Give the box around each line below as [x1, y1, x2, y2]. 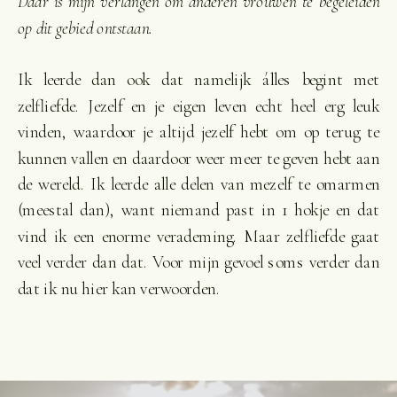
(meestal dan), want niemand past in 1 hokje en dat [17, 199, 380, 222]
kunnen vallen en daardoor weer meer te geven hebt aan [17, 147, 380, 169]
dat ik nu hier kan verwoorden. [17, 277, 220, 300]
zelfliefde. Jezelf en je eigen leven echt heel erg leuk [17, 95, 380, 117]
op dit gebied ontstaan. [17, 17, 153, 39]
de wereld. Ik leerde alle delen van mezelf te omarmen [17, 173, 380, 195]
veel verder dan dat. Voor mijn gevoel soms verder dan [17, 252, 380, 273]
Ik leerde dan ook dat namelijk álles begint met [17, 69, 380, 91]
